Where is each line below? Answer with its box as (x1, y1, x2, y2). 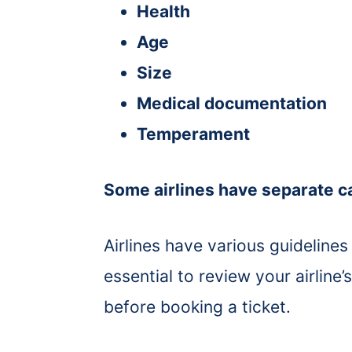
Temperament (137, 123, 250, 144)
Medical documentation (137, 93, 327, 113)
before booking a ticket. (104, 296, 291, 317)
